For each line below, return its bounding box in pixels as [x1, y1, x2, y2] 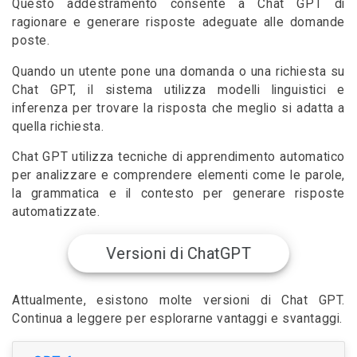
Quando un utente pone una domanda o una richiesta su [12, 64, 345, 79]
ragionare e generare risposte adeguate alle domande [12, 15, 345, 30]
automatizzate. [12, 205, 100, 220]
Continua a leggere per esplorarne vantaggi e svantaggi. [12, 312, 343, 327]
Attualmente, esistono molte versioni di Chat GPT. [12, 293, 345, 308]
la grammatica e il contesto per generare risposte [12, 186, 345, 202]
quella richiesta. [12, 119, 104, 134]
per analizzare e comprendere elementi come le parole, [12, 168, 345, 183]
